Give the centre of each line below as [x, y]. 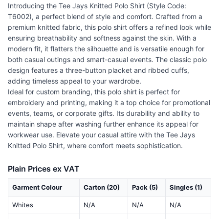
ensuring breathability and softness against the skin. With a [102, 38]
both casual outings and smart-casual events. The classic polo [107, 60]
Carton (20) [102, 187]
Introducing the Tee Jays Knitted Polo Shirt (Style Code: [97, 6]
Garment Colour [37, 187]
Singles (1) [186, 187]
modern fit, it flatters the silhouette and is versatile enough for [106, 49]
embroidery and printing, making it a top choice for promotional [109, 103]
